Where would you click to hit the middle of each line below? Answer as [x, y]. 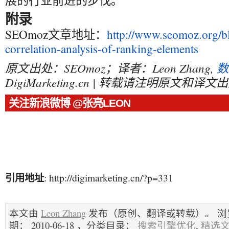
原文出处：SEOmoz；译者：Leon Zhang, [111, 68]
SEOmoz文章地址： [56, 34]
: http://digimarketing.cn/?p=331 [109, 177]
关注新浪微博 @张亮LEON [70, 103]
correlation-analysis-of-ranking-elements [102, 49]
